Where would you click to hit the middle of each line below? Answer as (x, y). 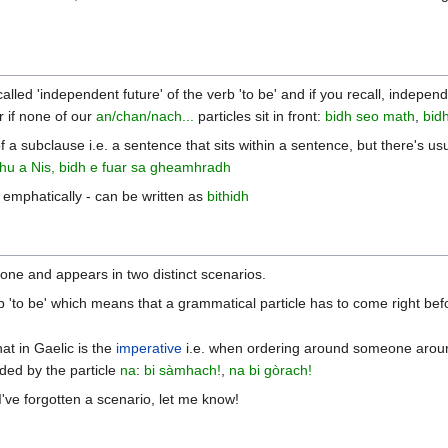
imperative (149, 348)
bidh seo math (370, 115)
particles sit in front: (259, 115)
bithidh (228, 195)
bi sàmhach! (183, 370)
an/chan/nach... (145, 115)
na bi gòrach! (271, 370)
